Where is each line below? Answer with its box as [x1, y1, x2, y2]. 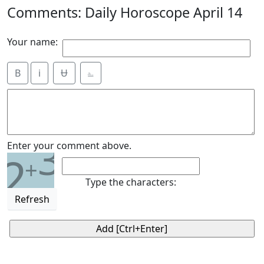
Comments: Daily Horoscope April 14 [7, 3, 242, 22]
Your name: [7, 35, 58, 48]
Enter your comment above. [7, 139, 131, 152]
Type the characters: [85, 176, 176, 189]
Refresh [15, 193, 49, 206]
